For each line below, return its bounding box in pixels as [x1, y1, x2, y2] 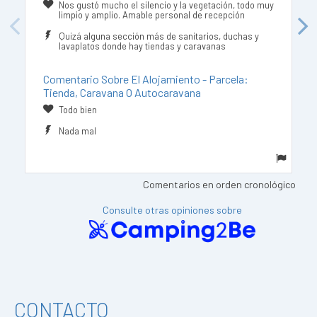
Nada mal [59, 125, 96, 137]
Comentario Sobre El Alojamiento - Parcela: [43, 72, 248, 86]
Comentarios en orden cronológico [143, 178, 296, 190]
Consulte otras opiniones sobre [102, 204, 242, 216]
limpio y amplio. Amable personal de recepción [59, 9, 245, 21]
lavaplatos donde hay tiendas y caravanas [59, 40, 226, 52]
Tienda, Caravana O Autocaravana [43, 86, 201, 99]
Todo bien [59, 104, 97, 115]
